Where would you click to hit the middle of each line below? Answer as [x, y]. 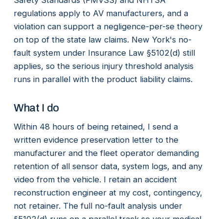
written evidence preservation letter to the [96, 140]
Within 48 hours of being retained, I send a [96, 126]
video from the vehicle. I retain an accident [95, 179]
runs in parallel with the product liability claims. [103, 79]
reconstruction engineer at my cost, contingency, [108, 192]
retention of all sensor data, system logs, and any [108, 166]
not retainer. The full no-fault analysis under [98, 206]
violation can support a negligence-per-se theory [108, 26]
